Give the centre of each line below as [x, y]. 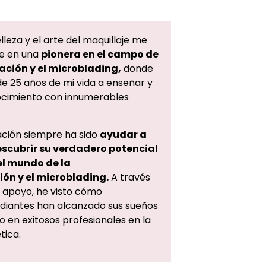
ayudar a [123, 134]
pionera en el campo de [99, 55]
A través [129, 177]
